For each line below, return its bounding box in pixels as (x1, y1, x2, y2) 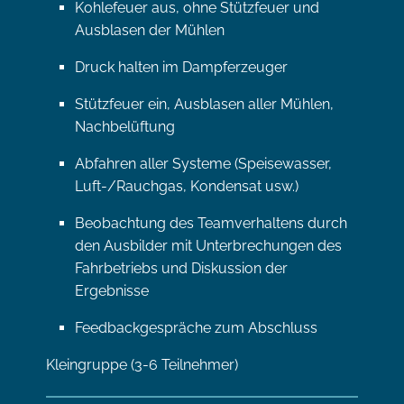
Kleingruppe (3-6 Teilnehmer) (46, 356, 238, 373)
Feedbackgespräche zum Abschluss (75, 319, 317, 336)
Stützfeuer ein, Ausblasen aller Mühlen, (75, 96, 334, 113)
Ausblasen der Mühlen (75, 22, 225, 39)
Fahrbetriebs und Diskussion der (75, 260, 288, 277)
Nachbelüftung (75, 118, 175, 135)
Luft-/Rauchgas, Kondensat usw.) (75, 178, 298, 195)
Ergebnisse (75, 282, 149, 299)
